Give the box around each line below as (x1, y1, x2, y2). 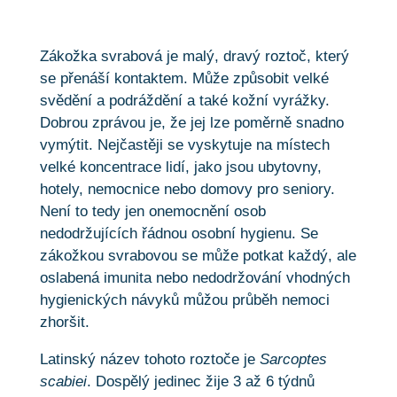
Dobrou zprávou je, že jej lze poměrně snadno (39, 113, 344, 131)
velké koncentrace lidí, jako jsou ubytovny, (39, 158, 322, 175)
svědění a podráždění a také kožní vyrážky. (39, 91, 330, 109)
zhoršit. (39, 313, 90, 331)
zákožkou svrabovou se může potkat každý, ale (39, 246, 356, 264)
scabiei (39, 372, 87, 390)
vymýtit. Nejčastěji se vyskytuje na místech (39, 136, 330, 153)
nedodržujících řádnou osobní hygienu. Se (39, 224, 318, 242)
